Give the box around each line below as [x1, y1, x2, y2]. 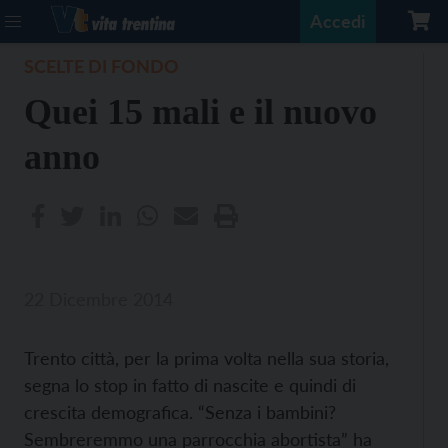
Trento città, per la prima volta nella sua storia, [24, 347, 389, 369]
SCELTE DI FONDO [24, 55, 179, 77]
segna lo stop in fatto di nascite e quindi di [24, 374, 356, 396]
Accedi [310, 10, 366, 32]
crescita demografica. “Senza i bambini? [24, 401, 336, 423]
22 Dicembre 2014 [24, 288, 173, 310]
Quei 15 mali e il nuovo [24, 92, 377, 132]
